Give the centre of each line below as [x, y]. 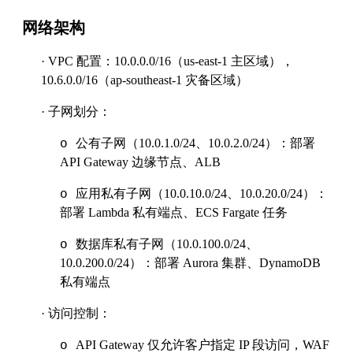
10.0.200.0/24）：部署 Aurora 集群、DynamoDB [191, 263]
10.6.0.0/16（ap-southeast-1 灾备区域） [145, 80]
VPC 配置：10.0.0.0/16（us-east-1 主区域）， [171, 61]
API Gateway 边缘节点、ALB [141, 162]
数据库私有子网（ [126, 244]
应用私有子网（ [120, 194]
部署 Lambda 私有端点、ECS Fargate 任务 [174, 213]
